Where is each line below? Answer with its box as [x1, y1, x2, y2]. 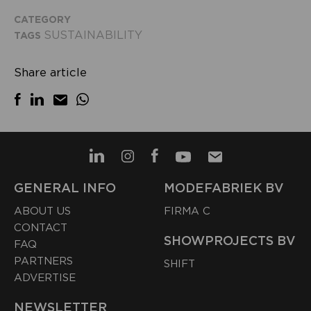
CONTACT [14, 221, 67, 234]
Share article [14, 65, 87, 79]
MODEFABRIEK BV [164, 180, 285, 195]
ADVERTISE [14, 271, 76, 284]
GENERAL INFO [14, 180, 116, 195]
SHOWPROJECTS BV [164, 233, 296, 248]
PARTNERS [14, 254, 73, 267]
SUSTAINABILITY [44, 28, 142, 42]
